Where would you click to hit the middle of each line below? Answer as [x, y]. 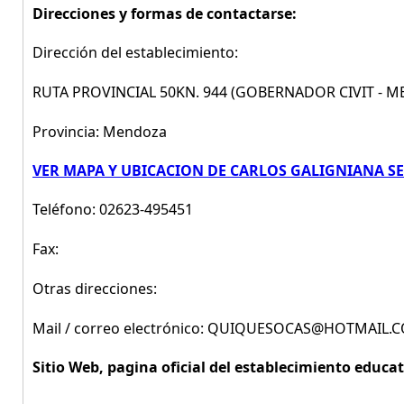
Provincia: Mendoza [100, 132]
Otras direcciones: [95, 289]
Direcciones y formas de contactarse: [165, 14]
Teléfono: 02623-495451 [113, 209]
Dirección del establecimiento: [135, 52]
